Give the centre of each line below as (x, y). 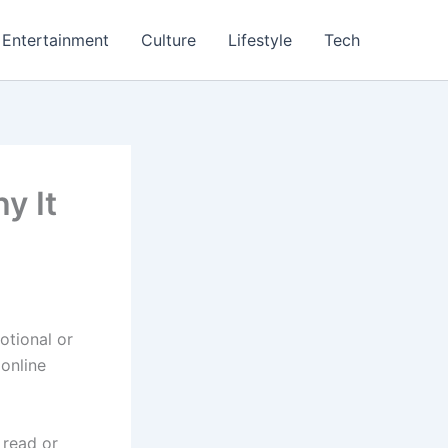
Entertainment (55, 40)
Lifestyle (260, 40)
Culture (168, 40)
